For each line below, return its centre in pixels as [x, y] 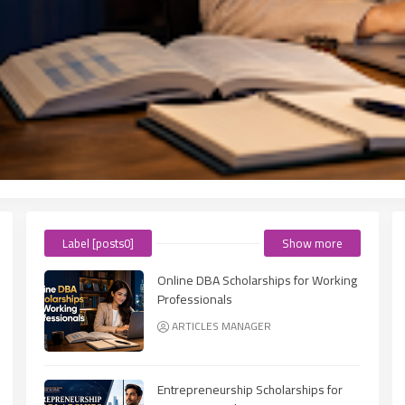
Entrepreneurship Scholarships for [250, 389]
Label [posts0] [98, 243]
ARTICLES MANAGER [221, 325]
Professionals [195, 299]
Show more [312, 243]
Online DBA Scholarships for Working [257, 280]
